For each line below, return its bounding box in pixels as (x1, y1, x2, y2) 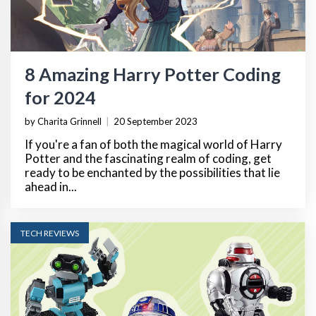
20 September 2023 (114, 115, 197, 127)
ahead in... (25, 178, 77, 194)
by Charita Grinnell (25, 115, 102, 127)
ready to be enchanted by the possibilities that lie (25, 164, 280, 180)
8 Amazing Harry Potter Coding (25, 63, 281, 85)
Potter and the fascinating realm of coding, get (25, 150, 272, 166)
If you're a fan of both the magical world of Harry (25, 136, 282, 152)
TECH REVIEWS (20, 227, 79, 238)
